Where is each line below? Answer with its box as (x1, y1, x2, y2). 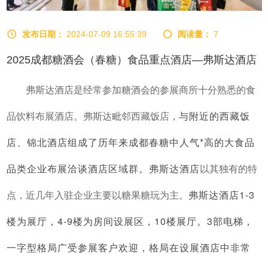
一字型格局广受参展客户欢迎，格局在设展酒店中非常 (6, 240, 251, 254)
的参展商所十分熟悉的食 (150, 84, 255, 95)
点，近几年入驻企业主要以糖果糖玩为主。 (6, 190, 188, 200)
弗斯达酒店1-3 (188, 187, 255, 202)
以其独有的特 (199, 163, 257, 174)
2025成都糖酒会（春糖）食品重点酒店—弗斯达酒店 (6, 53, 257, 66)
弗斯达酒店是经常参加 (25, 84, 121, 95)
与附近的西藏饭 (178, 108, 250, 123)
